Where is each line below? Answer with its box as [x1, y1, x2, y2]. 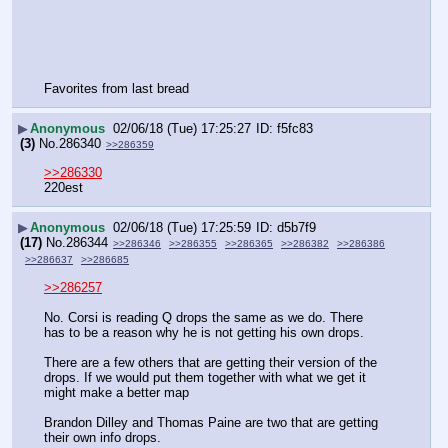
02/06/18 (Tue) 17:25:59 [113, 219, 251, 235]
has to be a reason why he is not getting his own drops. [44, 325, 364, 341]
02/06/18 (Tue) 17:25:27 [113, 120, 251, 136]
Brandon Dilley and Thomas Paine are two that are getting [44, 415, 378, 431]
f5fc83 [277, 120, 313, 136]
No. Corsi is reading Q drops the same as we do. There [44, 310, 363, 326]
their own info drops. [44, 430, 161, 446]
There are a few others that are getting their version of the [44, 355, 377, 371]
